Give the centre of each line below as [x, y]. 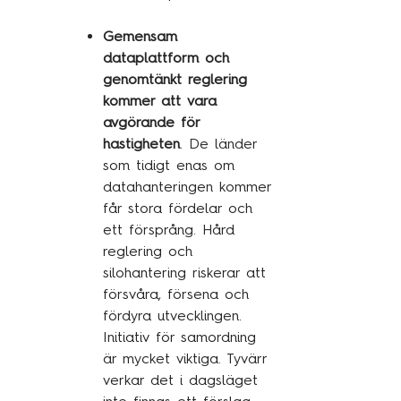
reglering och [147, 251]
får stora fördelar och [177, 208]
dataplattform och [166, 58]
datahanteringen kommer [187, 187]
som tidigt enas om [168, 165]
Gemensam [140, 36]
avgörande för [151, 122]
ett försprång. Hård [168, 230]
